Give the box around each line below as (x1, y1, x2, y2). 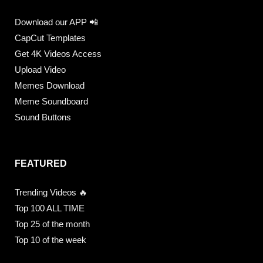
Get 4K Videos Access (15, 49, 102, 59)
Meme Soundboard (15, 96, 88, 107)
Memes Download (15, 80, 85, 91)
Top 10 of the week (15, 235, 86, 245)
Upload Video (15, 65, 66, 75)
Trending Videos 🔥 (15, 187, 87, 198)
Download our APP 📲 (15, 17, 98, 28)
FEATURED (15, 159, 67, 169)
